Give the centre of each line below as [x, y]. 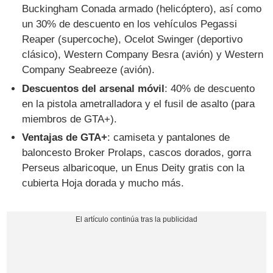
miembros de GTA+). [70, 119]
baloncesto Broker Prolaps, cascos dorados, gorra [137, 153]
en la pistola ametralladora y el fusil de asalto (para [139, 104]
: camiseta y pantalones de [169, 138]
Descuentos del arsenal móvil [94, 88]
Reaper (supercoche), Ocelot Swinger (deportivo [133, 39]
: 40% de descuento [210, 88]
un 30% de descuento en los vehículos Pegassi [130, 24]
